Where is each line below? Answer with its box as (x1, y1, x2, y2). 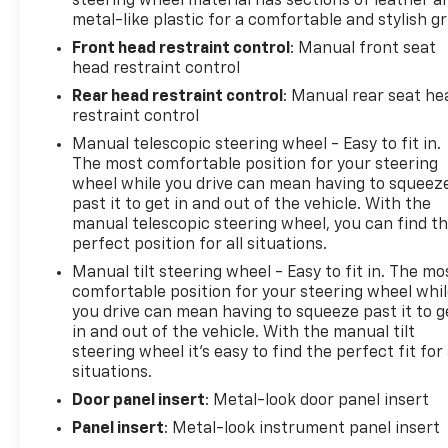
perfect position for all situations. (72, 236, 328, 253)
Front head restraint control (72, 40, 291, 57)
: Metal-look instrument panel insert (164, 420, 441, 437)
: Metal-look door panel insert (205, 392, 430, 409)
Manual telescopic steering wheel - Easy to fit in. (72, 136, 442, 153)
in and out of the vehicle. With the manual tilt (72, 324, 416, 341)
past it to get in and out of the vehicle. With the (72, 196, 432, 213)
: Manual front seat (290, 40, 437, 57)
